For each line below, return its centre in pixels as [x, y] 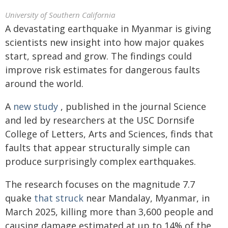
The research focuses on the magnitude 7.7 [100, 184]
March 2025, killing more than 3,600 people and [109, 212]
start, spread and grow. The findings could [98, 56]
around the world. [44, 83]
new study [36, 106]
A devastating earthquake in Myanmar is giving [108, 28]
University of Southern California [60, 15]
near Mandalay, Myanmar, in [147, 198]
